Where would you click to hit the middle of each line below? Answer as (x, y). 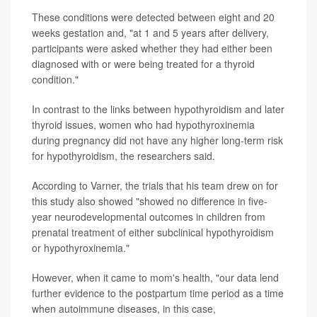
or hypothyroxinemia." (81, 248)
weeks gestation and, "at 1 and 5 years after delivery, (150, 33)
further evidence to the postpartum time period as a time (158, 293)
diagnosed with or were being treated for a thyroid (143, 64)
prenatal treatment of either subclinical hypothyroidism (153, 232)
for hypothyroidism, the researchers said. (123, 156)
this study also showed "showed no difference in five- (150, 201)
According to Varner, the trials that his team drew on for (155, 185)
